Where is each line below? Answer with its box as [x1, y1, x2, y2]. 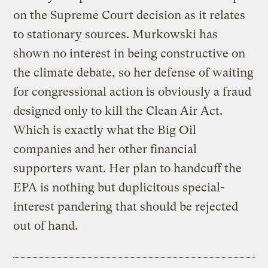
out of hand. [13, 218, 78, 233]
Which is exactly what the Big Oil [13, 123, 197, 137]
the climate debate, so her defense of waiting [13, 65, 254, 80]
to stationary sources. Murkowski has [13, 27, 218, 41]
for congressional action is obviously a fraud [13, 84, 252, 99]
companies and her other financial [13, 142, 197, 156]
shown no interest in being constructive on [13, 46, 246, 60]
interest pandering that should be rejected [13, 199, 239, 214]
